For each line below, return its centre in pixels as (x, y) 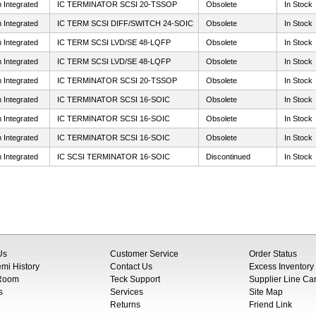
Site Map (266, 292)
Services (127, 292)
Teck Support (135, 279)
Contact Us (131, 267)
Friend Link (271, 305)
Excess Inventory (281, 267)
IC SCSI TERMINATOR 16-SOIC (114, 157)
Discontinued (228, 157)
